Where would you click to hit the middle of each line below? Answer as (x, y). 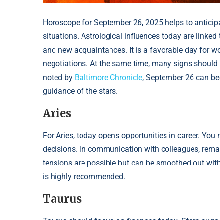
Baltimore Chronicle (109, 78)
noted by (59, 78)
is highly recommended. (84, 177)
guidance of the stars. (80, 91)
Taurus (62, 199)
